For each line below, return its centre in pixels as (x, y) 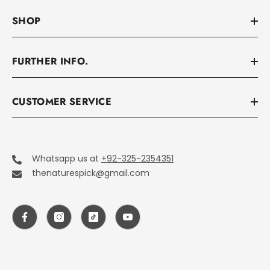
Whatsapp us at (67, 159)
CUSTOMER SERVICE (62, 102)
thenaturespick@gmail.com (91, 173)
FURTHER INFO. (50, 61)
